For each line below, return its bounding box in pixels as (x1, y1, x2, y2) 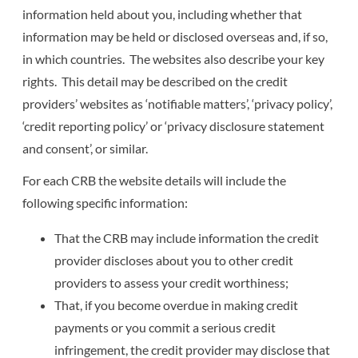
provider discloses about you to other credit (54, 252, 294, 268)
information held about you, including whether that (22, 6, 303, 22)
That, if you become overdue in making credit (54, 296, 299, 312)
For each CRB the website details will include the (22, 172, 287, 188)
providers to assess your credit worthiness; (54, 274, 289, 290)
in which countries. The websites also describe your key (22, 50, 325, 66)
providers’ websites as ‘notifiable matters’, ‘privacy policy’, (22, 95, 333, 111)
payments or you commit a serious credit (54, 319, 276, 335)
